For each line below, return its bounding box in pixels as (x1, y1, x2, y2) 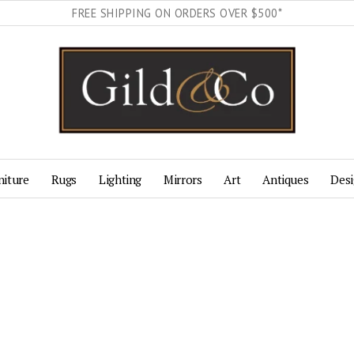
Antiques (262, 171, 309, 187)
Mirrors (164, 171, 202, 187)
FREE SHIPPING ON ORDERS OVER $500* (72, 6, 282, 21)
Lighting (99, 171, 141, 187)
